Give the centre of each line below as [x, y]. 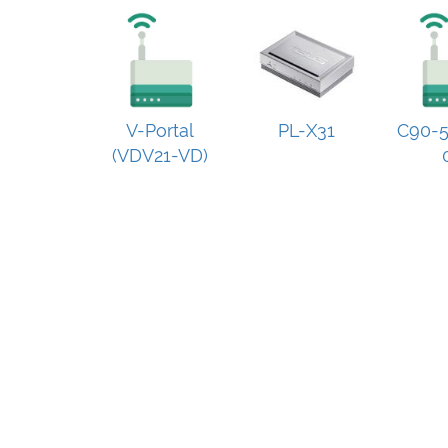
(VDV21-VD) [160, 155]
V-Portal [160, 130]
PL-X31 [306, 130]
